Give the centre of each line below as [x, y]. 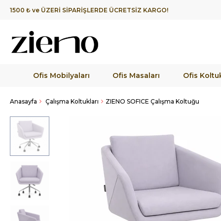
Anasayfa [23, 101]
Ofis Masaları [136, 75]
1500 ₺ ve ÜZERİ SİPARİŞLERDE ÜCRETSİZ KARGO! [89, 10]
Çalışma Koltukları [72, 101]
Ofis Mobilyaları [61, 75]
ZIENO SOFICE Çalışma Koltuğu [152, 101]
